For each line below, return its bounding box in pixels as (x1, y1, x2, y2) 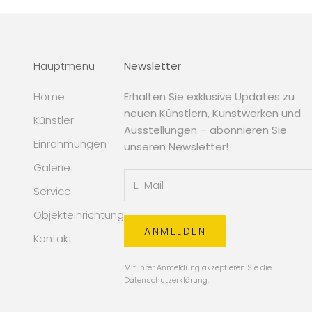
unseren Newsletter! (124, 139, 228, 154)
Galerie (33, 159, 70, 175)
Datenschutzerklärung (124, 274, 208, 286)
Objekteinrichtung (33, 207, 124, 222)
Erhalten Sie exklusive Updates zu (124, 88, 295, 104)
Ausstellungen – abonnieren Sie (124, 122, 287, 137)
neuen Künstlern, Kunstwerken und (124, 105, 301, 120)
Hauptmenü (33, 58, 95, 73)
